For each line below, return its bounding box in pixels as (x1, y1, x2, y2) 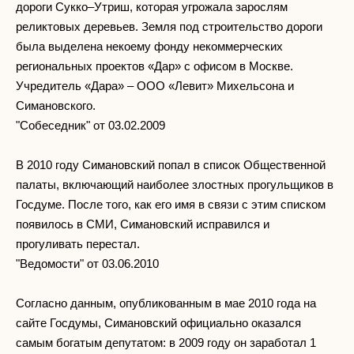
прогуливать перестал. (16, 236, 140, 250)
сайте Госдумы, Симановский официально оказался (16, 315, 301, 330)
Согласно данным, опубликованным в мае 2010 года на (16, 296, 316, 310)
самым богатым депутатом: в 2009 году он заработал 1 (16, 335, 316, 349)
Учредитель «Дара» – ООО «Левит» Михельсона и (16, 78, 294, 92)
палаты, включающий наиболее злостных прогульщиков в (16, 177, 333, 191)
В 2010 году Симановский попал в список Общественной (16, 157, 326, 171)
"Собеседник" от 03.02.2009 (16, 118, 165, 132)
